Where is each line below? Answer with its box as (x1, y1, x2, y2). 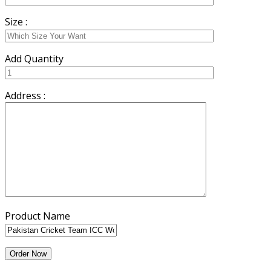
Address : (5, 88, 45, 102)
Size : (5, 15, 27, 28)
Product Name (5, 209, 70, 223)
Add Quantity (5, 51, 64, 65)
